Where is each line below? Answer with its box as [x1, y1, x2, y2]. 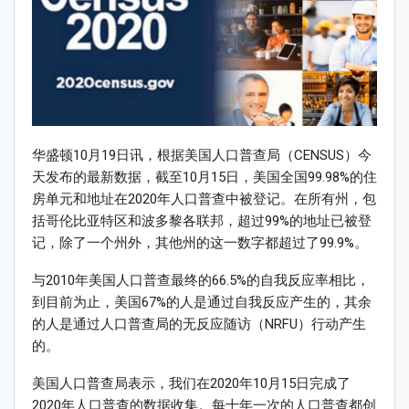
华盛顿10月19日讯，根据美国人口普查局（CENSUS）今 [32, 147, 372, 164]
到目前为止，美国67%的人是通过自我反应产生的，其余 [32, 294, 372, 311]
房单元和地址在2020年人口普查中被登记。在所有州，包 [32, 191, 376, 208]
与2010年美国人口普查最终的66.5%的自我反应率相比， [32, 272, 370, 289]
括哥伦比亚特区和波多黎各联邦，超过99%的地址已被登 [32, 213, 372, 230]
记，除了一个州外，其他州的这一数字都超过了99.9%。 [32, 235, 368, 252]
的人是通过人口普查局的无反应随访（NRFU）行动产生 [32, 316, 366, 333]
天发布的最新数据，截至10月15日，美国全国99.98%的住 [32, 169, 377, 186]
